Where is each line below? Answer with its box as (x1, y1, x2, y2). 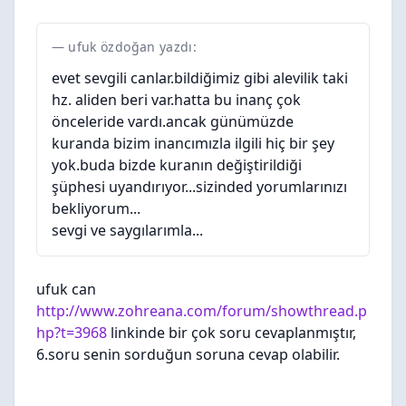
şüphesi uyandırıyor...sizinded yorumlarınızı (52, 177, 347, 197)
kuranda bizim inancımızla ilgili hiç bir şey (52, 133, 334, 153)
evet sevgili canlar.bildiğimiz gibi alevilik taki (52, 68, 348, 88)
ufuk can (36, 279, 96, 299)
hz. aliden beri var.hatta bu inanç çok (52, 90, 301, 110)
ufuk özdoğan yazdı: (68, 38, 198, 55)
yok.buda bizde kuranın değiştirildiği (52, 155, 302, 175)
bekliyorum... (52, 198, 140, 218)
